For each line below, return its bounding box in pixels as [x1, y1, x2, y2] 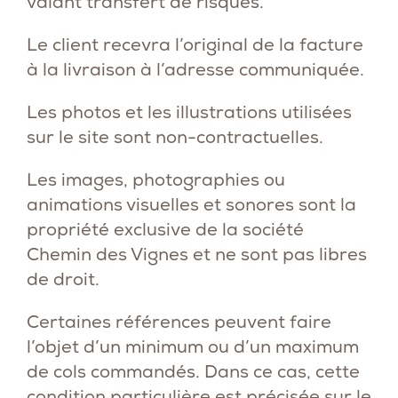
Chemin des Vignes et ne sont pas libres [27, 243, 367, 266]
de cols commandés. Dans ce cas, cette [27, 360, 360, 383]
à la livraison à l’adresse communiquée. [27, 58, 364, 81]
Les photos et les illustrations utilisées [27, 100, 352, 123]
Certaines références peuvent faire [27, 310, 331, 333]
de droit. [27, 267, 99, 291]
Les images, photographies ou [27, 168, 285, 191]
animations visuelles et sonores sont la [27, 193, 356, 216]
